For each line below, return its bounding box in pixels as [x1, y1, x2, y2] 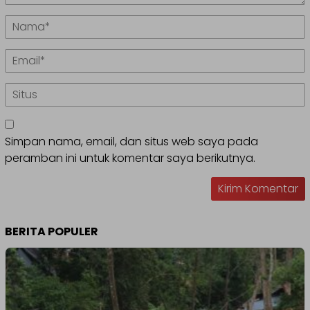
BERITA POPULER [5, 223, 98, 239]
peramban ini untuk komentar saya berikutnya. [5, 149, 255, 166]
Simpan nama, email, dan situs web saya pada [5, 133, 258, 149]
